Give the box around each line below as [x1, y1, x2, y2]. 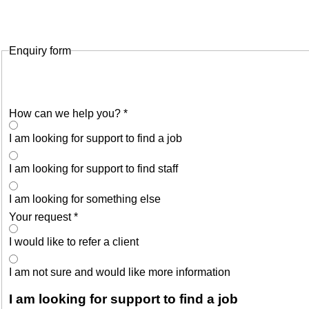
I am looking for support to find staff [9, 162, 178, 175]
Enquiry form [9, 44, 71, 57]
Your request [9, 210, 74, 223]
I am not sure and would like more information [9, 266, 230, 278]
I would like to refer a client [9, 235, 139, 248]
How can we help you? [9, 107, 123, 119]
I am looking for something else [9, 192, 161, 205]
